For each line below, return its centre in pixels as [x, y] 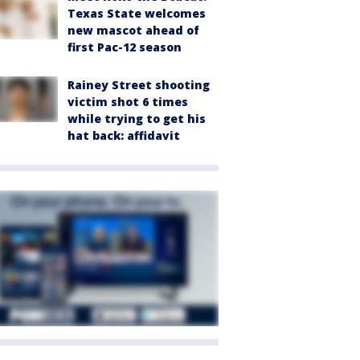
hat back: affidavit [124, 136]
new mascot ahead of [133, 31]
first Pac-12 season [125, 47]
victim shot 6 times [128, 102]
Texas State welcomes [137, 14]
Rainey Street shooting [139, 85]
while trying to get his [137, 119]
